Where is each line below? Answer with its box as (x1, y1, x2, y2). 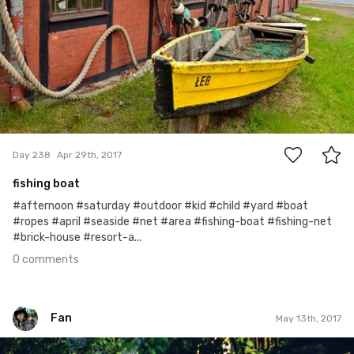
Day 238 (13, 149, 51, 160)
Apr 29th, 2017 (57, 149, 122, 160)
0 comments (13, 253, 79, 267)
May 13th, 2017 (276, 312, 341, 324)
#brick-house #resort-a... (13, 231, 141, 245)
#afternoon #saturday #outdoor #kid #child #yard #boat (13, 199, 308, 213)
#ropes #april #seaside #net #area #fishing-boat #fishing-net (13, 215, 332, 229)
